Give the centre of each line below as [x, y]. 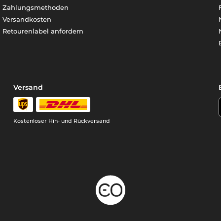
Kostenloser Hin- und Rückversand [62, 121]
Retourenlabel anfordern [43, 31]
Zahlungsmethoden [36, 7]
